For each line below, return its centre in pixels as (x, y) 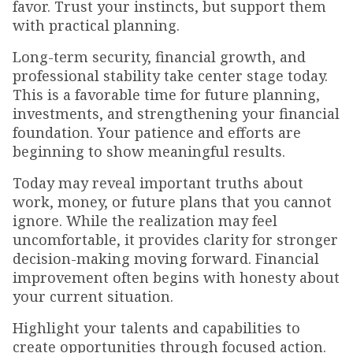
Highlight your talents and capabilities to (156, 328)
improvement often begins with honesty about (176, 278)
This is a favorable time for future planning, (166, 95)
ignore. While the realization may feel (145, 221)
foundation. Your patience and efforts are (157, 133)
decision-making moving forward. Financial (166, 259)
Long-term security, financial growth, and (159, 57)
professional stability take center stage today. (170, 76)
